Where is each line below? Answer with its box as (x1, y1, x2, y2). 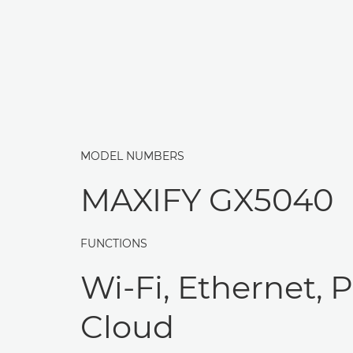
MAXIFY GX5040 (80, 180, 333, 219)
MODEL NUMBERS (80, 149, 184, 163)
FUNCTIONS (80, 236, 147, 251)
